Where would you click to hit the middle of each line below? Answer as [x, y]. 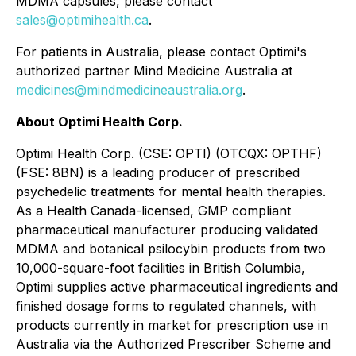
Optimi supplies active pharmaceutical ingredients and [177, 287]
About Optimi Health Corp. [99, 122]
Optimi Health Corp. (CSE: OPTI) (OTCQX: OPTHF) [169, 153]
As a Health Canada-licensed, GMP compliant [153, 211]
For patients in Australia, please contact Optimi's [161, 52]
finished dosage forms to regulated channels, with [166, 306]
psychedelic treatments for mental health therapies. [171, 192]
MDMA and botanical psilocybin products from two [171, 249]
